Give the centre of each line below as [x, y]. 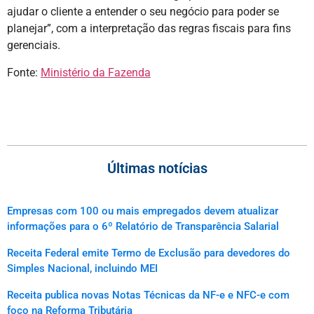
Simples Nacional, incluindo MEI [82, 269]
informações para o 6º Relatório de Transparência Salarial [143, 227]
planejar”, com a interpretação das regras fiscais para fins [149, 28]
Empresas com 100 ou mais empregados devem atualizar [143, 211]
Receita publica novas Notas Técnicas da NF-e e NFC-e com [148, 295]
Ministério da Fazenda [96, 72]
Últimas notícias [157, 169]
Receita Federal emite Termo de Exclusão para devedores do [149, 253]
